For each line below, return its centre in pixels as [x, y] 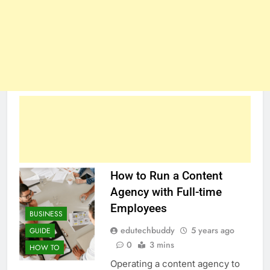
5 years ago [212, 231]
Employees [138, 209]
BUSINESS [46, 214]
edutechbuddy [147, 231]
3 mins [162, 245]
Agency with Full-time [166, 192]
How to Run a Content [166, 176]
